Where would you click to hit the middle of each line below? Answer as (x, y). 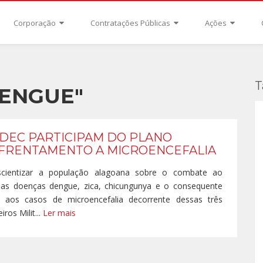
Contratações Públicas (131, 23)
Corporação (35, 23)
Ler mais (59, 213)
